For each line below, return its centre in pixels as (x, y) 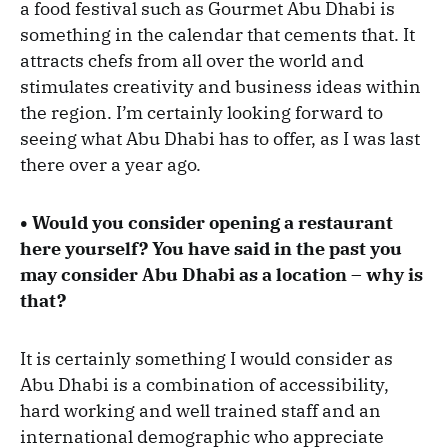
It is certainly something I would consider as (206, 359)
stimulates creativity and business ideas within (220, 87)
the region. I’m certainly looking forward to (201, 113)
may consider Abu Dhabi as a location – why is (221, 275)
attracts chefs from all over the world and (192, 61)
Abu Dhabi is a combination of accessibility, (204, 385)
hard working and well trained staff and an (200, 411)
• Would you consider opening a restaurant (206, 223)
